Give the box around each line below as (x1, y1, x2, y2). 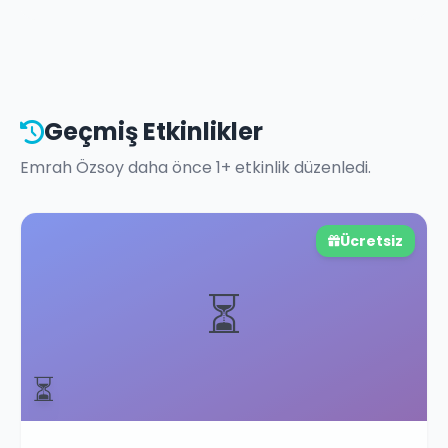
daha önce (124, 156, 216, 179)
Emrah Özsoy (20, 156, 124, 179)
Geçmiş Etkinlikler (44, 115, 263, 148)
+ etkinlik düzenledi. (221, 156, 371, 179)
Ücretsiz (340, 231, 403, 251)
